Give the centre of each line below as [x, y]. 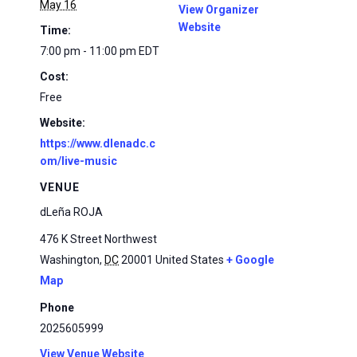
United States [190, 260]
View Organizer [219, 10]
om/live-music [78, 161]
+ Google [250, 260]
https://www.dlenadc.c [98, 143]
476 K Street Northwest [98, 239]
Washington [70, 260]
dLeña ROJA [71, 212]
